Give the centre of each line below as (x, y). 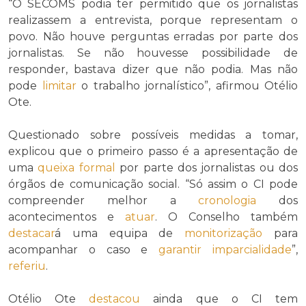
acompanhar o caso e (84, 250)
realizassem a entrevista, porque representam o (153, 20)
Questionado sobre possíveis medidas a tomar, (153, 135)
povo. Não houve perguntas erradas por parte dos (153, 37)
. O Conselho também (226, 217)
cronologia (227, 201)
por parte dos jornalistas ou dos (206, 168)
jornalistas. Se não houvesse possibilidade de (153, 53)
